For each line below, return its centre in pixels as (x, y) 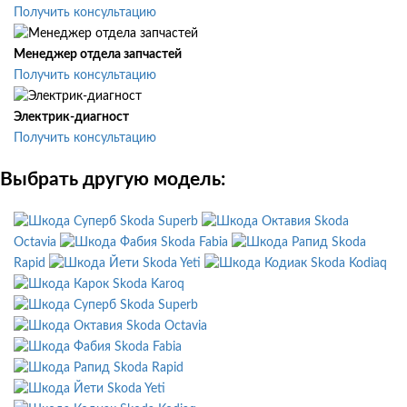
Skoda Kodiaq (349, 263)
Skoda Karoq (149, 284)
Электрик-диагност (71, 118)
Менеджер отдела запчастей (98, 55)
